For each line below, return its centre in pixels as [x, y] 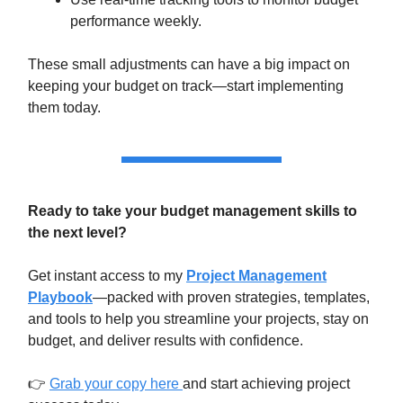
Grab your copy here [114, 384]
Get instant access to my [107, 276]
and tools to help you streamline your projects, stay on [198, 319]
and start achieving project [266, 384]
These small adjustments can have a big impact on [189, 65]
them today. [64, 108]
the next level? [77, 233]
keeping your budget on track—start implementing [186, 86]
